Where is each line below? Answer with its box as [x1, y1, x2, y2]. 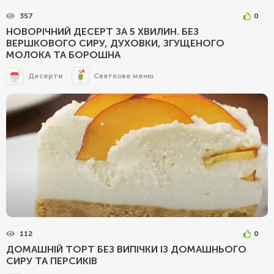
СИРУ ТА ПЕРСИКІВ [6, 254, 97, 267]
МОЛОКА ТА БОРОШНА [6, 48, 120, 61]
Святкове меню [94, 72, 154, 81]
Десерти [28, 72, 62, 81]
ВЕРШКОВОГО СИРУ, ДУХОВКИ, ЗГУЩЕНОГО [6, 37, 224, 49]
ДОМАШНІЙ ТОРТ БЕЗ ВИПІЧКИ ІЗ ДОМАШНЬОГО [6, 243, 246, 255]
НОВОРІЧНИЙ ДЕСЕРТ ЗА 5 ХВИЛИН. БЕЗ [6, 25, 199, 37]
